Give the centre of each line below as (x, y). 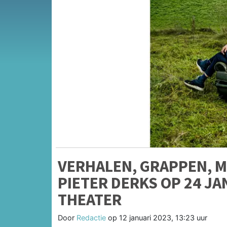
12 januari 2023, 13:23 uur (163, 217)
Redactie (91, 217)
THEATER (90, 199)
